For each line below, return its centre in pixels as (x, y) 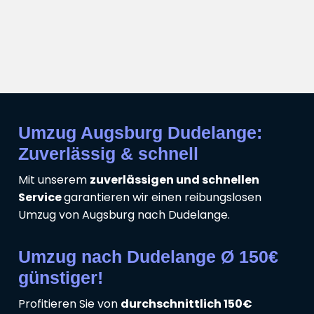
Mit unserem (54, 180)
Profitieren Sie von (69, 304)
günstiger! (61, 278)
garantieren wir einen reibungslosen (163, 198)
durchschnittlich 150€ (186, 304)
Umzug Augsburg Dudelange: (140, 133)
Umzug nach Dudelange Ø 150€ (148, 257)
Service (41, 198)
